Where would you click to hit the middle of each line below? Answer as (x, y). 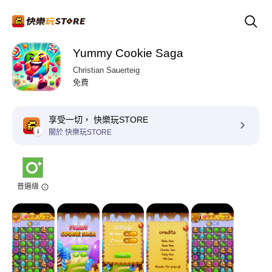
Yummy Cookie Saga (128, 53)
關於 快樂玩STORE (80, 132)
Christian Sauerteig (106, 70)
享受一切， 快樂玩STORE (98, 120)
